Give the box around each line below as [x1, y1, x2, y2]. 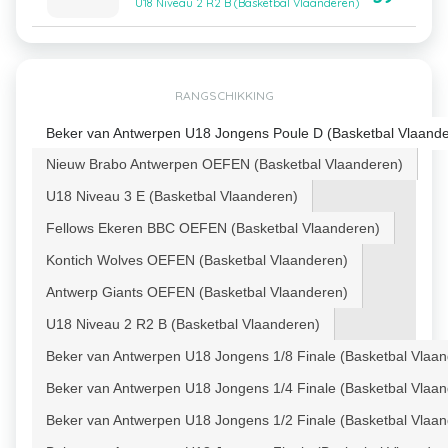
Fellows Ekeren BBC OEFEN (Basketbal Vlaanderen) [46, 220, 380, 236]
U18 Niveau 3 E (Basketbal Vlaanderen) [46, 188, 298, 204]
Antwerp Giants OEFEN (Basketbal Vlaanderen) [46, 284, 348, 300]
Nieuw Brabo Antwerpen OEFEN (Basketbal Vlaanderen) [46, 156, 403, 172]
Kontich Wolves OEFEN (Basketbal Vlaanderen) [46, 252, 348, 268]
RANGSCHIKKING [174, 88, 274, 103]
